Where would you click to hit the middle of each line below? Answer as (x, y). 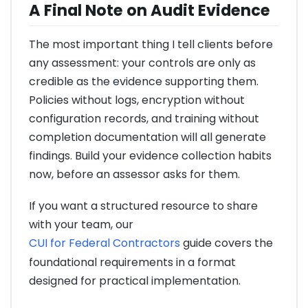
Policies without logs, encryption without (137, 100)
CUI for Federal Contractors (104, 243)
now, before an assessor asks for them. (134, 175)
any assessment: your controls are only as (142, 63)
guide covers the (227, 243)
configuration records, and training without (144, 119)
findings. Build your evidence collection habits (150, 156)
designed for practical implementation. (135, 281)
